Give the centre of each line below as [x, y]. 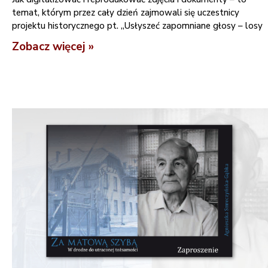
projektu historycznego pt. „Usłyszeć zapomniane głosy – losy [137, 25]
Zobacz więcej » [53, 46]
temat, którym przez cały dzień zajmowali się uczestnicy [126, 12]
